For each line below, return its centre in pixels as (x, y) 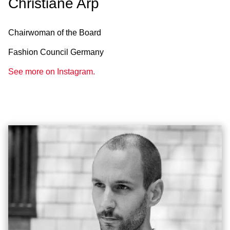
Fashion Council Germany (56, 52)
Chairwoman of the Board (55, 32)
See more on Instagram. (52, 71)
